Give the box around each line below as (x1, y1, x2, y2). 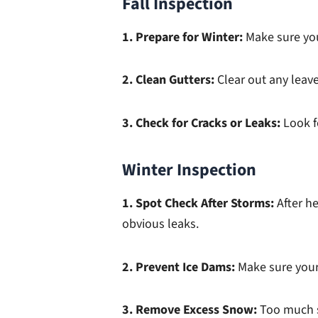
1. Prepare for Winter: (122, 28, 246, 46)
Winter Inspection (122, 157, 256, 182)
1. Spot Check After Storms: (122, 194, 277, 213)
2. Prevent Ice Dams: (122, 258, 238, 276)
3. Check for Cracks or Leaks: (122, 114, 283, 132)
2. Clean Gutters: (122, 71, 217, 89)
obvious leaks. (122, 215, 199, 234)
